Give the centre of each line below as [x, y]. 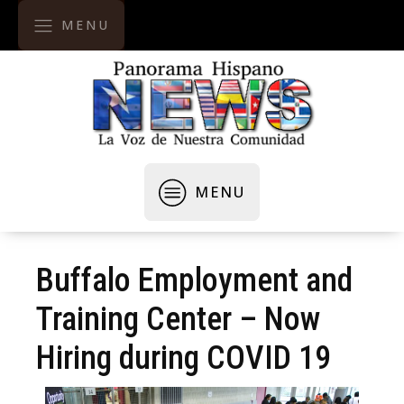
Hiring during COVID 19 [184, 358]
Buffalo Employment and [194, 280]
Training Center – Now [178, 319]
